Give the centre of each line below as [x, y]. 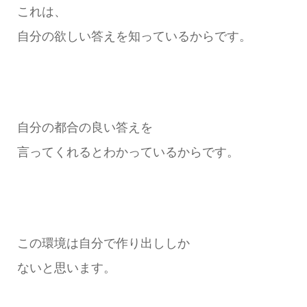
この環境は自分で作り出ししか [103, 243]
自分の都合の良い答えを [85, 128]
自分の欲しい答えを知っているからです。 [134, 37]
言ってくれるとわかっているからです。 [128, 152]
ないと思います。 [66, 268]
